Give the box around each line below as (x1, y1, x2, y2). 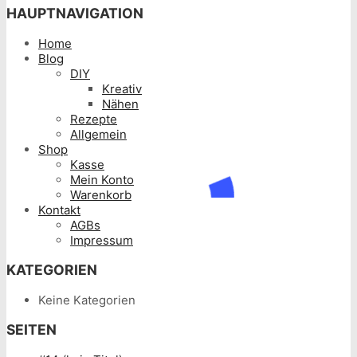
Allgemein (70, 126, 127, 142)
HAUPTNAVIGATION (6, 5, 143, 22)
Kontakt (38, 202, 80, 218)
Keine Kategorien (38, 292, 135, 308)
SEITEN (6, 321, 57, 339)
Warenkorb (70, 186, 131, 202)
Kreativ (102, 80, 142, 96)
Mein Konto (70, 171, 134, 187)
